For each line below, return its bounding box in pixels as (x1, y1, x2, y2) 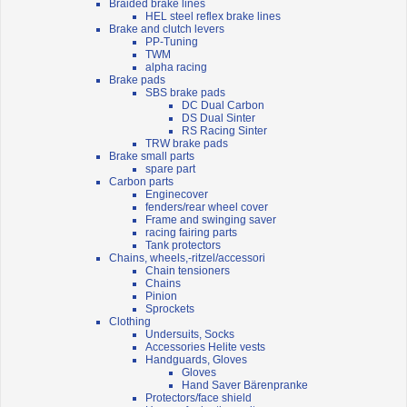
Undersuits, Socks (145, 328, 234, 342)
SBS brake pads (145, 86, 225, 100)
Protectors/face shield (145, 392, 252, 405)
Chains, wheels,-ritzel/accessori (109, 252, 265, 265)
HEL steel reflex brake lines (145, 10, 281, 24)
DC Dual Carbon (182, 99, 264, 113)
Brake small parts (109, 150, 194, 164)
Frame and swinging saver (145, 213, 276, 227)
